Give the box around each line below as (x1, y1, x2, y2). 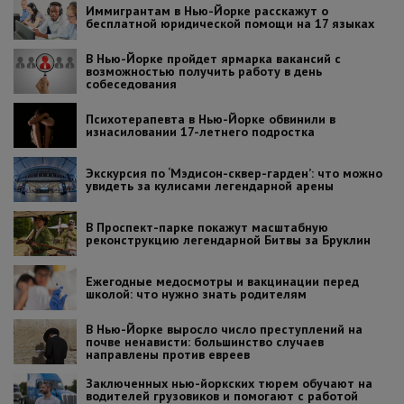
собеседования (86, 76, 177, 93)
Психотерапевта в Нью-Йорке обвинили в (86, 111, 335, 128)
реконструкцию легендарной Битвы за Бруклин (86, 232, 371, 249)
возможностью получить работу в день (86, 63, 322, 80)
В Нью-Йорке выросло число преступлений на (86, 321, 363, 338)
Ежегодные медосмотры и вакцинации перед (86, 273, 359, 290)
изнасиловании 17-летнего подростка (86, 124, 315, 141)
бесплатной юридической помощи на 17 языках (86, 15, 374, 32)
